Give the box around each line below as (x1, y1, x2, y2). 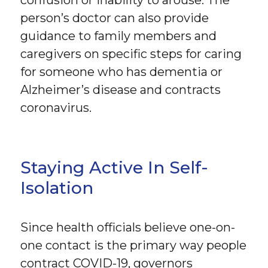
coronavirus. (20, 100, 92, 115)
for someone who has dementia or (20, 64, 223, 79)
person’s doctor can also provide (20, 10, 209, 25)
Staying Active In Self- (20, 157, 209, 178)
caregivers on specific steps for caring (20, 46, 242, 61)
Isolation (20, 177, 94, 198)
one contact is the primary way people (20, 237, 247, 252)
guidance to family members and (20, 28, 217, 43)
